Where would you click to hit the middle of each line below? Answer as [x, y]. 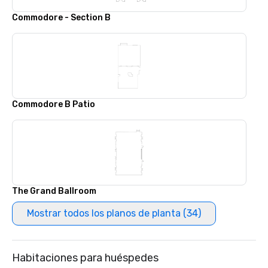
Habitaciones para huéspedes [85, 258]
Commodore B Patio [54, 104]
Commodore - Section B [61, 18]
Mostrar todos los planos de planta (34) [114, 213]
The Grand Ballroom [54, 191]
